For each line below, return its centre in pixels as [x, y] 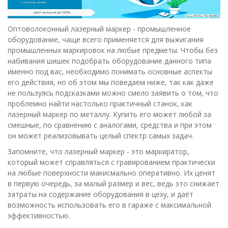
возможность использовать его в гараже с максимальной [109, 205]
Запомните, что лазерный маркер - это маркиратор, [98, 152]
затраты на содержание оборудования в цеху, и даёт [101, 194]
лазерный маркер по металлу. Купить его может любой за [109, 115]
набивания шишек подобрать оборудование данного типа [109, 61]
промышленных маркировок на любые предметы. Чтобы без [113, 50]
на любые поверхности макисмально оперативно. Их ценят [111, 173]
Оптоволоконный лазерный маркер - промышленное [99, 29]
